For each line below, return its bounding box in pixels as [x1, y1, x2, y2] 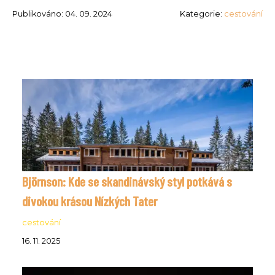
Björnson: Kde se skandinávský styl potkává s [22, 172, 232, 189]
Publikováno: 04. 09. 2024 [12, 9, 112, 18]
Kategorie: [180, 9, 224, 18]
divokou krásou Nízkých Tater [22, 192, 157, 209]
